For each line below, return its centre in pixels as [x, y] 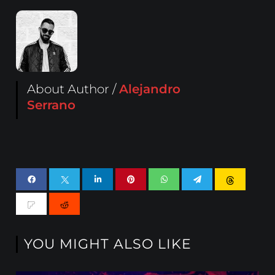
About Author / [73, 89]
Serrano [52, 105]
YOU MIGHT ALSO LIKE [108, 244]
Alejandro [150, 89]
